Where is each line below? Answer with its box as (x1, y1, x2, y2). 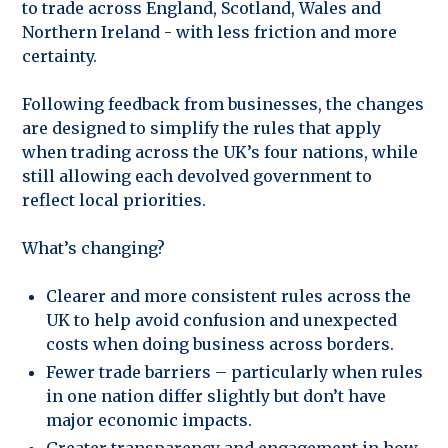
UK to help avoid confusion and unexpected (46, 309, 397, 330)
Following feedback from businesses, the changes (22, 93, 424, 114)
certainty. (22, 45, 97, 66)
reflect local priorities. (22, 189, 206, 210)
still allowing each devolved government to (22, 165, 372, 186)
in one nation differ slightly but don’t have (46, 385, 386, 406)
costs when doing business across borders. (46, 333, 394, 354)
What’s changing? (22, 237, 165, 258)
